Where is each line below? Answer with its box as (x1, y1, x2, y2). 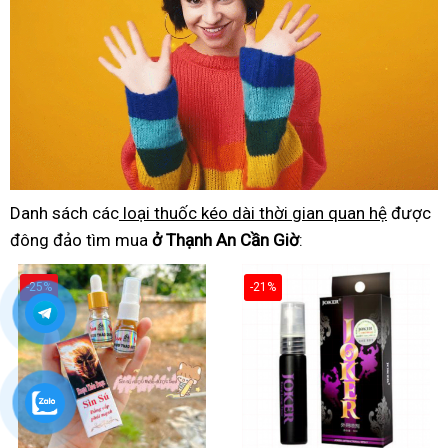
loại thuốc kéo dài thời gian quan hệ (119, 202, 387, 223)
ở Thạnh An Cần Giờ (152, 229, 299, 250)
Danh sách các (10, 202, 119, 223)
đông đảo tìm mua (10, 229, 152, 250)
